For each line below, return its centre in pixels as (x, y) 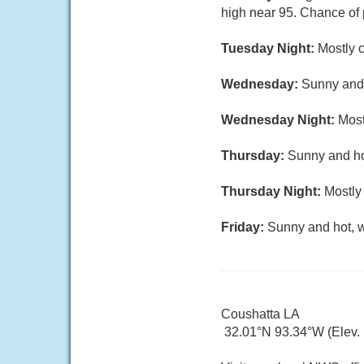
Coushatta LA (260, 314)
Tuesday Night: (269, 48)
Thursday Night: (273, 191)
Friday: (244, 227)
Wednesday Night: (279, 120)
